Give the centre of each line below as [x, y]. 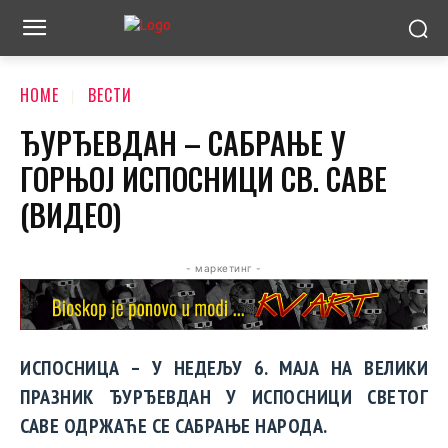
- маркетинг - [224, 268]
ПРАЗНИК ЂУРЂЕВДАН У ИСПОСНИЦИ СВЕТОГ [224, 396]
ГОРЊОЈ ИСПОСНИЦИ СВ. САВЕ [203, 179]
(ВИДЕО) [70, 215]
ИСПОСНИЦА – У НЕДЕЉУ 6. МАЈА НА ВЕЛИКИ [224, 367]
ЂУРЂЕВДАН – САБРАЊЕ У [183, 143]
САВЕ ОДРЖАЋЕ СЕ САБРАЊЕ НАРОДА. [174, 425]
